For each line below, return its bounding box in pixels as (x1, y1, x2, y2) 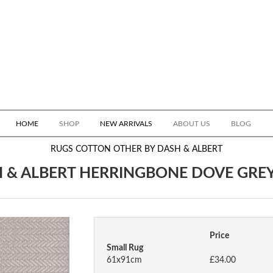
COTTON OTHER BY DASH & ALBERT (76, 145, 222, 154)
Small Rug (107, 244, 143, 252)
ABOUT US (173, 120, 210, 127)
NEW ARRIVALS (100, 120, 152, 127)
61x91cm (107, 256, 142, 264)
